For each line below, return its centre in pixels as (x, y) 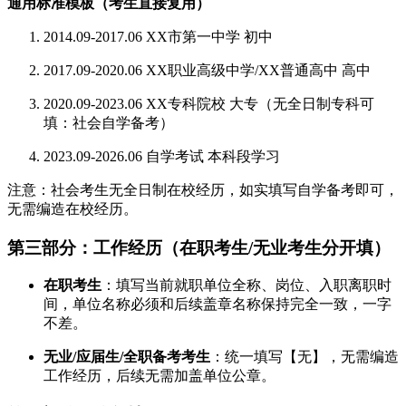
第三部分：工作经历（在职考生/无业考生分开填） (199, 247)
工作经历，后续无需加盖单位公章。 (159, 376)
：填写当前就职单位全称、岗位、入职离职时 (246, 285)
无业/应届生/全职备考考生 (127, 357)
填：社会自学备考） (109, 122)
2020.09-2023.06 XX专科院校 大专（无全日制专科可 (209, 103)
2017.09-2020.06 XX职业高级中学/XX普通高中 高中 (207, 70)
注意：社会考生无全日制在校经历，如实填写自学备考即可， (203, 189)
